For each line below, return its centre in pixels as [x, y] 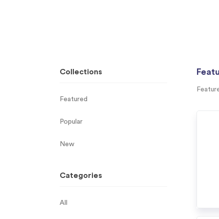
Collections [81, 72]
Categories [81, 175]
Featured [74, 99]
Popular [71, 122]
